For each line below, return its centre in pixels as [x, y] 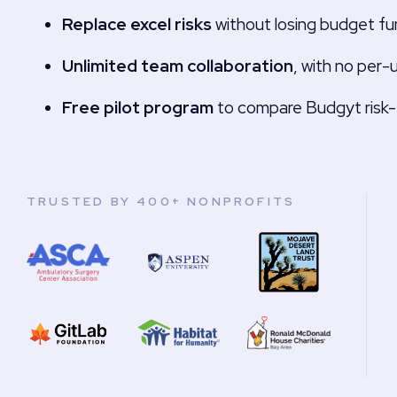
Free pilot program [138, 108]
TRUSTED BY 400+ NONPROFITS [161, 201]
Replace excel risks [137, 24]
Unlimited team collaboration [178, 66]
